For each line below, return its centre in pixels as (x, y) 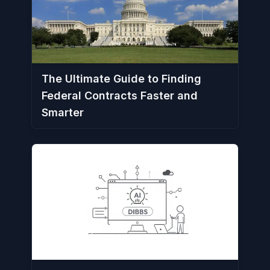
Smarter (63, 112)
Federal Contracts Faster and (120, 95)
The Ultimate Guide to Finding (121, 78)
